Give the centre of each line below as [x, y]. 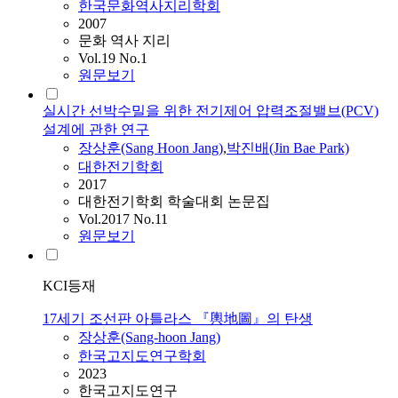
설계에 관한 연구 [96, 130]
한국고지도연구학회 [142, 356]
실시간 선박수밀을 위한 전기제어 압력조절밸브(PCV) [211, 111]
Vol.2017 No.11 [123, 219]
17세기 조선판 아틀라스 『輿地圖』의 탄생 [178, 319]
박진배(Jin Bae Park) [288, 148]
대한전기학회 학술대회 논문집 [174, 202]
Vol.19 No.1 [113, 59]
